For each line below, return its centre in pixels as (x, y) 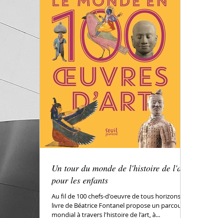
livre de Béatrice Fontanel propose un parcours (119, 205)
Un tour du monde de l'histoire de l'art (119, 168)
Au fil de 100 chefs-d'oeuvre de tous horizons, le (120, 196)
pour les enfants (80, 180)
